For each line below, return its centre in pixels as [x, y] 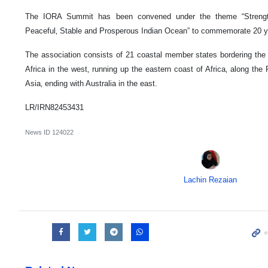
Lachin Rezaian [211, 179]
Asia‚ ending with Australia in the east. [91, 83]
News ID [39, 132]
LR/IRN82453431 [54, 107]
